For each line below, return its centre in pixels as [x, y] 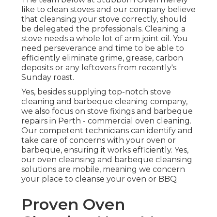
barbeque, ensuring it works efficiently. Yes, [105, 150]
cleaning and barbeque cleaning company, [104, 102]
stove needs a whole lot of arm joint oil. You [105, 39]
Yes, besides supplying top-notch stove [96, 92]
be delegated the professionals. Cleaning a [103, 29]
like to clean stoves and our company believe [108, 10]
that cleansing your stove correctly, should [104, 19]
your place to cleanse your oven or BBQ [99, 179]
